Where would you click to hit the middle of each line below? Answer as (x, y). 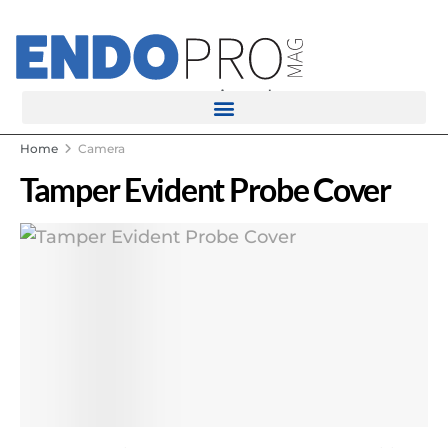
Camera (101, 148)
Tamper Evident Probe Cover (205, 189)
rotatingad (224, 97)
